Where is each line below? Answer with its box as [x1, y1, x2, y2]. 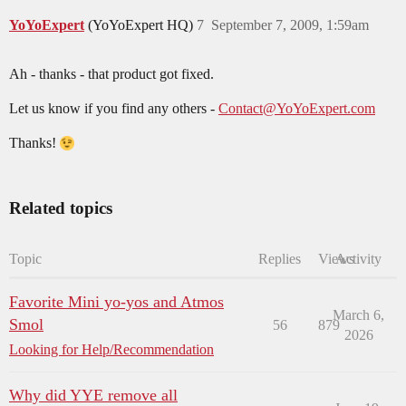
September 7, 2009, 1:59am [211, 17, 369, 34]
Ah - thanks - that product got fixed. [9, 66, 214, 82]
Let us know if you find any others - [9, 101, 218, 117]
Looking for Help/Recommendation [9, 342, 214, 358]
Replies [258, 251, 301, 267]
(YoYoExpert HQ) [88, 17, 197, 34]
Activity [335, 251, 382, 267]
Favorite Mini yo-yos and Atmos [9, 293, 224, 312]
